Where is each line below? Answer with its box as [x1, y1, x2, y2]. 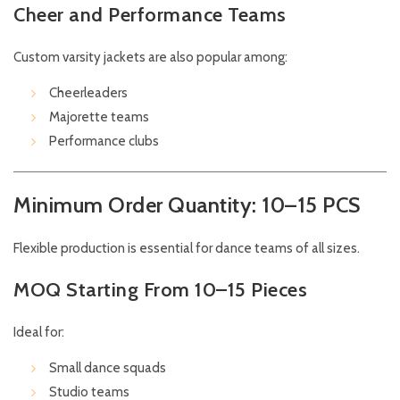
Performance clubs [49, 133, 159, 150]
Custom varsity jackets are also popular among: [13, 49, 287, 66]
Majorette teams [49, 109, 149, 126]
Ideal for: [13, 324, 64, 341]
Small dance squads [49, 360, 166, 377]
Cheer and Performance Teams [13, 3, 287, 28]
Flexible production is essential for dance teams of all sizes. [13, 240, 360, 257]
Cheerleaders [49, 85, 128, 102]
